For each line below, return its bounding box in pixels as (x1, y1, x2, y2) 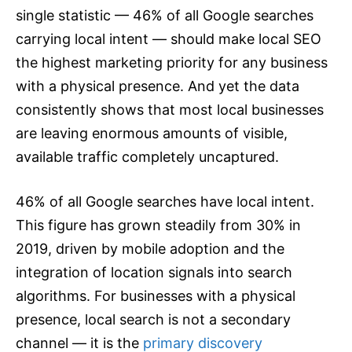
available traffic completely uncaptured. (16, 148, 279, 165)
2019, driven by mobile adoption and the (16, 240, 284, 257)
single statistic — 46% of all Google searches (16, 6, 313, 24)
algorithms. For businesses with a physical (16, 287, 295, 304)
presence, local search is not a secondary (16, 310, 291, 328)
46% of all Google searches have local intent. (16, 192, 314, 210)
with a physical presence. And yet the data (16, 77, 299, 94)
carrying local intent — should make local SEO (16, 30, 321, 47)
